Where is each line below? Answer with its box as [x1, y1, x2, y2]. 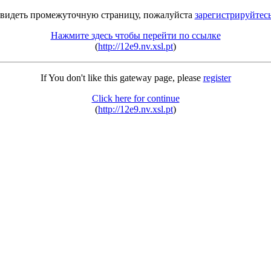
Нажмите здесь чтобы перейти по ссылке [50, 30, 221, 41]
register [203, 73, 231, 83]
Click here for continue [91, 93, 180, 103]
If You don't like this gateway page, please [40, 73, 203, 83]
